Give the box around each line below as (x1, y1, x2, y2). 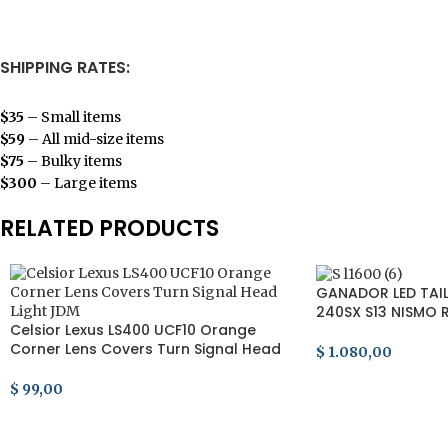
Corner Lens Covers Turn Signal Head (10, 339, 281, 359)
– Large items (37, 174, 137, 192)
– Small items (24, 108, 121, 126)
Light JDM (10, 358, 78, 378)
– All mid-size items (25, 130, 164, 148)
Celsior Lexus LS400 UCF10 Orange (10, 320, 256, 340)
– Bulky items (24, 152, 122, 170)
